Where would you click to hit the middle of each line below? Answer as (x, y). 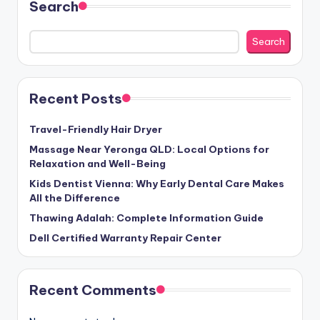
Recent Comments (93, 290)
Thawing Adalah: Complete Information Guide (146, 218)
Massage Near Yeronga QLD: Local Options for (149, 150)
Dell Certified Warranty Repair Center (125, 238)
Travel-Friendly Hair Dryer (96, 130)
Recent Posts (76, 99)
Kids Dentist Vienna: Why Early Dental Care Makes (157, 184)
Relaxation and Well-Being (97, 164)
